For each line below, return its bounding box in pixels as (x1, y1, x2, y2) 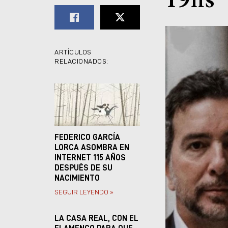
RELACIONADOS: (54, 58, 108, 65)
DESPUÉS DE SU (54, 164, 112, 173)
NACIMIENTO (54, 174, 100, 183)
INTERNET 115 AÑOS (54, 154, 126, 162)
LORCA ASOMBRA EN (54, 144, 129, 152)
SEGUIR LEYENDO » (54, 188, 113, 196)
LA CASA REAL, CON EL (54, 214, 138, 223)
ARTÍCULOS (54, 48, 92, 56)
